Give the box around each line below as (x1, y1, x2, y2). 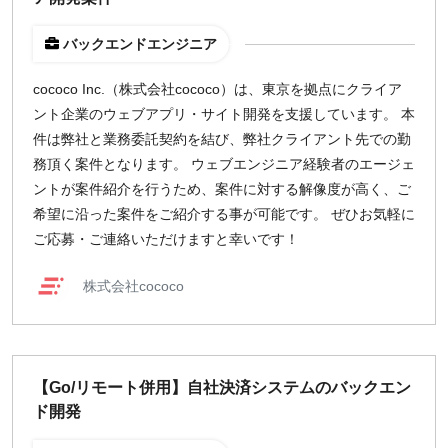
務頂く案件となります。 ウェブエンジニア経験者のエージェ (33, 156, 415, 172)
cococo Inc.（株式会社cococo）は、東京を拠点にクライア (33, 81, 402, 97)
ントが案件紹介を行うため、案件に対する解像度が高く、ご (33, 181, 411, 197)
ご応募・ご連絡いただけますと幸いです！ (33, 231, 299, 247)
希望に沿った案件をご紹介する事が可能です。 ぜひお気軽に (33, 206, 415, 222)
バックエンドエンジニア (63, 36, 217, 52)
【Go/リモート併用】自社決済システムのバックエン (33, 379, 411, 396)
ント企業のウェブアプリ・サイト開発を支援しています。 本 (33, 106, 415, 122)
